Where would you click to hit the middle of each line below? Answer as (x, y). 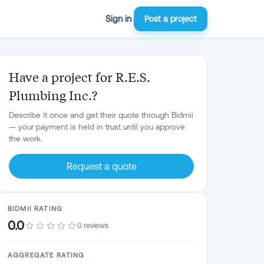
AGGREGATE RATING (46, 255)
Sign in (118, 19)
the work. (26, 138)
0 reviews (93, 225)
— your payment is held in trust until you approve (97, 127)
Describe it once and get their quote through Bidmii (101, 115)
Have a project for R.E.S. (80, 77)
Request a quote (101, 166)
